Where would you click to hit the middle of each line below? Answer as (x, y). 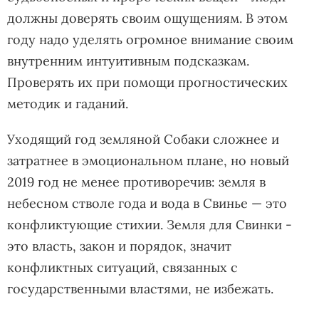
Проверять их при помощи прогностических (147, 82)
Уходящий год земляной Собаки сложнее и (143, 139)
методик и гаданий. (68, 103)
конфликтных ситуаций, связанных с (122, 267)
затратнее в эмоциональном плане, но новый (148, 160)
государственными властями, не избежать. (140, 288)
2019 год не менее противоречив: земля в (136, 182)
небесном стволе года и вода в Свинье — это (147, 203)
